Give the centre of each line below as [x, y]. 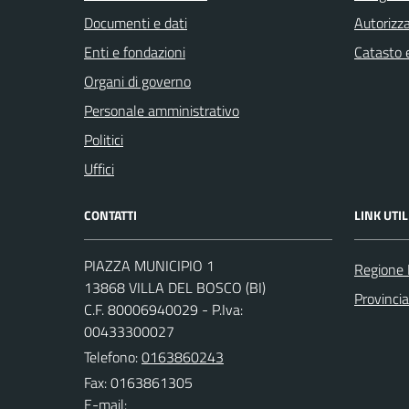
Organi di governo [137, 81]
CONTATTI [110, 215]
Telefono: [113, 357]
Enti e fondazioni [135, 52]
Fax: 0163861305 [138, 382]
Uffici [99, 168]
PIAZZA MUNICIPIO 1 [149, 265]
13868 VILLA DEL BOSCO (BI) [175, 287]
